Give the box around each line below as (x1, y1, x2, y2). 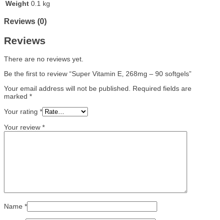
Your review (4, 123, 42, 132)
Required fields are (133, 84, 192, 93)
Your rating (4, 108, 40, 116)
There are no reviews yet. (4, 55, 83, 63)
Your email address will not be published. (4, 84, 131, 93)
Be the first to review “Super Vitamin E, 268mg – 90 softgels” (4, 70, 192, 78)
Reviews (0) (4, 17, 47, 26)
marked (4, 92, 29, 101)
